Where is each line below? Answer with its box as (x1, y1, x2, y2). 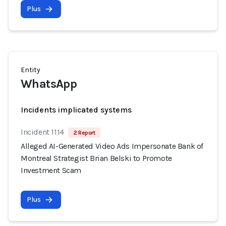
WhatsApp (21, 77, 77, 91)
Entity (21, 66, 40, 74)
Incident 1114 (21, 127, 64, 137)
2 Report (73, 129, 95, 136)
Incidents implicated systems (21, 105, 132, 115)
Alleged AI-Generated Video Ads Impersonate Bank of (21, 141, 204, 151)
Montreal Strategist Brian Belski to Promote (21, 153, 172, 163)
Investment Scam (21, 165, 81, 175)
